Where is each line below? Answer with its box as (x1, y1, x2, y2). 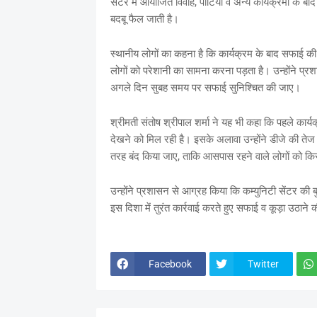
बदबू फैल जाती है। (110, 13, 179, 25)
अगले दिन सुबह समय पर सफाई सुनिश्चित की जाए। (110, 81, 301, 94)
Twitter (247, 258, 279, 270)
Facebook (148, 258, 192, 270)
